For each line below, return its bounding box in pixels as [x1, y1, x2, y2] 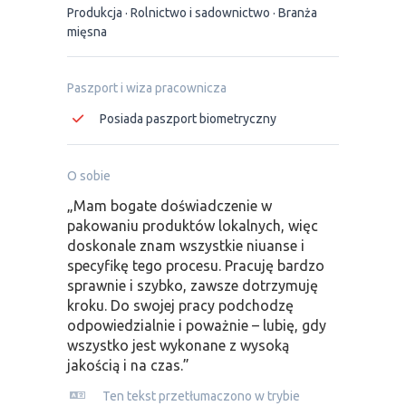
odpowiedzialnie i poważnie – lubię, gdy [67, 317, 326, 333]
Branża [278, 5, 317, 20]
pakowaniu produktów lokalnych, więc [67, 217, 318, 234]
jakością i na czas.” [67, 357, 189, 373]
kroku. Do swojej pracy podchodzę [67, 297, 294, 314]
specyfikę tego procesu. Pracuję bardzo [67, 257, 324, 274]
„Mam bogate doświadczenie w [67, 198, 272, 214]
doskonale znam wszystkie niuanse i [67, 237, 304, 254]
